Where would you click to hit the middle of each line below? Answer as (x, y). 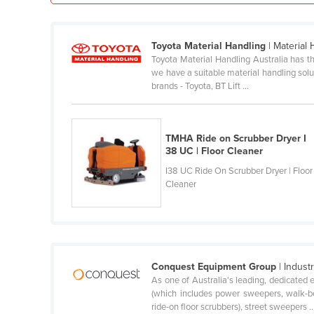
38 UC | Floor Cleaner (214, 151)
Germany (100, 169)
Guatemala (104, 259)
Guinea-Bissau (112, 303)
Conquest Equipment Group (214, 267)
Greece (96, 214)
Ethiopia (97, 12)
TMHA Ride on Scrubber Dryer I (236, 138)
